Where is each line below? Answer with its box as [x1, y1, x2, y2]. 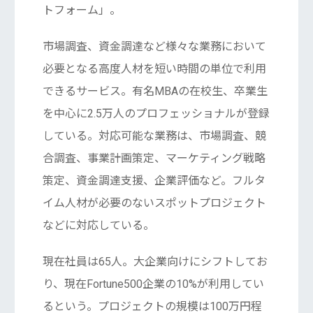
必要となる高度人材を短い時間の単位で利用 [42, 62, 266, 76]
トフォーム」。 [42, 3, 121, 17]
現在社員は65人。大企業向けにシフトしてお [42, 255, 268, 269]
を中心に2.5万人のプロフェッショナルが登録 [42, 107, 270, 121]
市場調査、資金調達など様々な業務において [42, 40, 266, 54]
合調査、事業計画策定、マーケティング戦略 [42, 152, 265, 166]
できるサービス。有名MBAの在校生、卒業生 [42, 85, 268, 99]
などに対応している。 [42, 219, 154, 233]
